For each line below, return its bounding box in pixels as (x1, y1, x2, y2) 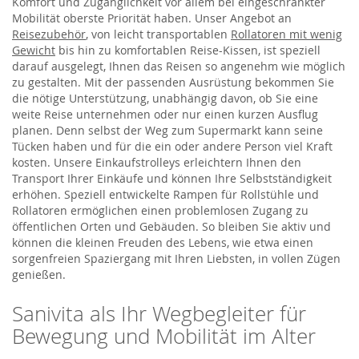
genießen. (12, 266, 66, 282)
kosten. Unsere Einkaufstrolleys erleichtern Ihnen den (12, 154, 301, 170)
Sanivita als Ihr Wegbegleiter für (12, 299, 306, 328)
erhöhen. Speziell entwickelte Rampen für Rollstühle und (12, 186, 319, 202)
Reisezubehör (12, 26, 86, 42)
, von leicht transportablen (86, 26, 231, 42)
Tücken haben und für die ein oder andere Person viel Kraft (12, 138, 333, 154)
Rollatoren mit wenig (231, 26, 342, 42)
